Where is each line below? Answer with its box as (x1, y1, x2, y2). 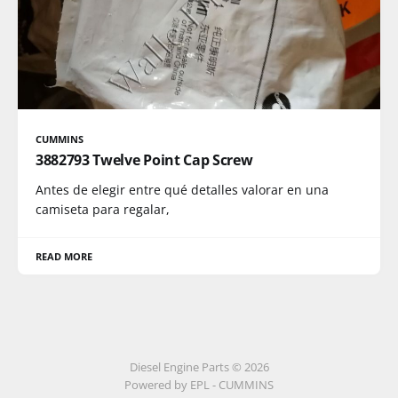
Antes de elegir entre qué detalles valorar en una (36, 181, 329, 198)
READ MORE (36, 250, 93, 263)
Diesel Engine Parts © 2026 (129, 359, 269, 375)
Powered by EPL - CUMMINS (124, 377, 274, 393)
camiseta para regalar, (36, 201, 170, 218)
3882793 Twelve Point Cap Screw (36, 150, 253, 170)
